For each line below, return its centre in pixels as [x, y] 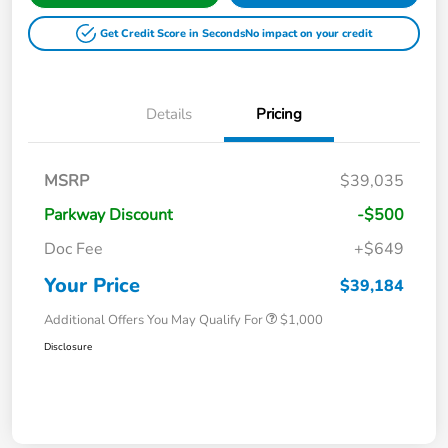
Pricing [279, 114]
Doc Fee [73, 249]
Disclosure [68, 347]
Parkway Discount [108, 215]
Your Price [92, 286]
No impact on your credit [308, 34]
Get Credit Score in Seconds [172, 34]
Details [169, 114]
